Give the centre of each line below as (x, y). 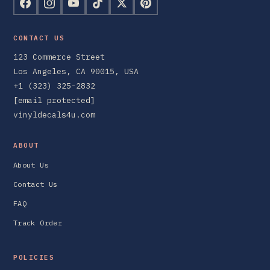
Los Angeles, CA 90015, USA (76, 71)
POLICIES (34, 257)
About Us (31, 165)
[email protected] (54, 100)
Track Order (38, 222)
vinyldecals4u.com (54, 115)
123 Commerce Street (59, 57)
